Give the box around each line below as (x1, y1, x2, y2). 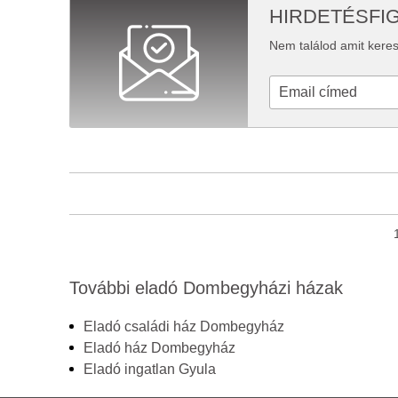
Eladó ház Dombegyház (84, 340, 235, 355)
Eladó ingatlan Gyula (84, 362, 216, 377)
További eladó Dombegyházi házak (69, 278, 343, 298)
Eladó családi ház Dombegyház (84, 319, 284, 334)
